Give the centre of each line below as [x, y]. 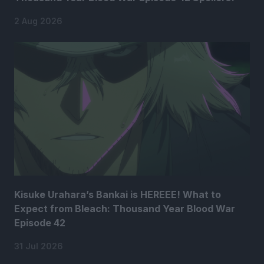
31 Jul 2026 [39, 246]
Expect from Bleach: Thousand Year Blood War [125, 208]
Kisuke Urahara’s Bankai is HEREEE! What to [118, 194]
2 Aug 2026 [38, 21]
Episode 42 [40, 222]
